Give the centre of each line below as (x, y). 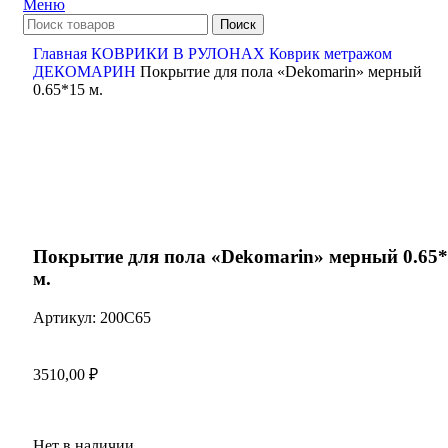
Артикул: (66, 317)
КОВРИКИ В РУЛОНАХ (180, 53)
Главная (62, 53)
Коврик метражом (330, 53)
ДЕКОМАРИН (86, 71)
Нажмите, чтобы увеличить (127, 197)
